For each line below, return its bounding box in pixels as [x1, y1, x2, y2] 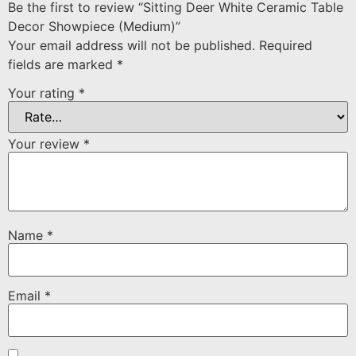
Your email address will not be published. [8, 37, 255, 54]
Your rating [8, 84, 79, 101]
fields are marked [8, 56, 117, 73]
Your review [8, 135, 83, 152]
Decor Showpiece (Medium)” [8, 18, 180, 35]
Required [259, 37, 312, 54]
